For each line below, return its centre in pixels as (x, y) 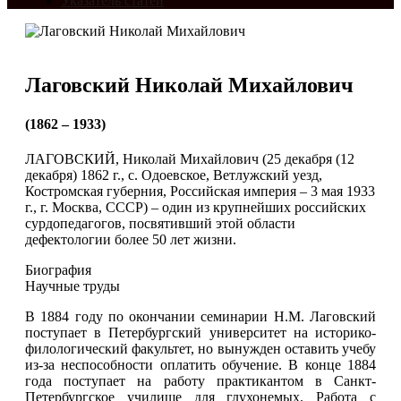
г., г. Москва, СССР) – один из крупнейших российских (196, 208)
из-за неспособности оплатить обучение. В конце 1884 (200, 365)
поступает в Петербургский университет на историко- (200, 333)
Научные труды (73, 286)
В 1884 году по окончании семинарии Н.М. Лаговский (200, 317)
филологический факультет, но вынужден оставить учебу (200, 349)
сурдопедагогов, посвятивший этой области (160, 224)
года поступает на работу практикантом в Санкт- (200, 381)
